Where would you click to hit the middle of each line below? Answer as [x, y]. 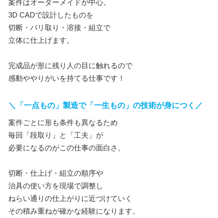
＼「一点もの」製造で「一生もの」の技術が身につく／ [106, 105]
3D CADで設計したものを [51, 15]
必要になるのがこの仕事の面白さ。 [67, 148]
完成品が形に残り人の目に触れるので [70, 65]
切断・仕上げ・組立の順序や [56, 173]
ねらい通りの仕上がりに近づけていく [70, 198]
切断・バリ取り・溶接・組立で [59, 27]
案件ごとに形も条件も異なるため [63, 122]
